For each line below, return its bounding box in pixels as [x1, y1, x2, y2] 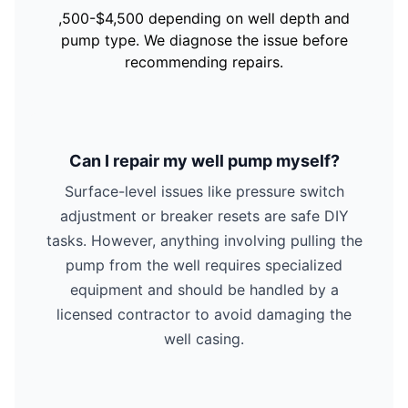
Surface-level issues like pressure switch [64, 181, 344, 200]
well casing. [164, 329, 244, 348]
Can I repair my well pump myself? [68, 150, 340, 170]
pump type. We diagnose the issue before [60, 30, 348, 49]
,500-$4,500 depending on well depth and [58, 8, 350, 27]
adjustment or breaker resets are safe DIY [59, 206, 349, 225]
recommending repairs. [125, 52, 283, 71]
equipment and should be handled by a [69, 280, 339, 299]
